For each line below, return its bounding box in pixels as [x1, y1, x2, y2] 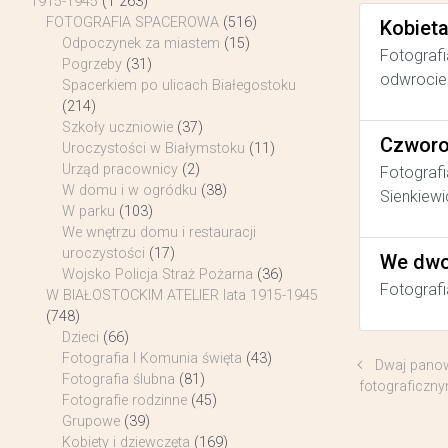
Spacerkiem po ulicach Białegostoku [62, 77, 296, 95]
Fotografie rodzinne [62, 392, 187, 410]
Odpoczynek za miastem [62, 35, 220, 53]
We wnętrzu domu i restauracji [62, 224, 256, 242]
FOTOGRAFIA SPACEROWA [46, 14, 219, 32]
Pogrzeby [62, 56, 122, 74]
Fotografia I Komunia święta [62, 350, 242, 368]
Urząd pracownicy [62, 161, 178, 179]
